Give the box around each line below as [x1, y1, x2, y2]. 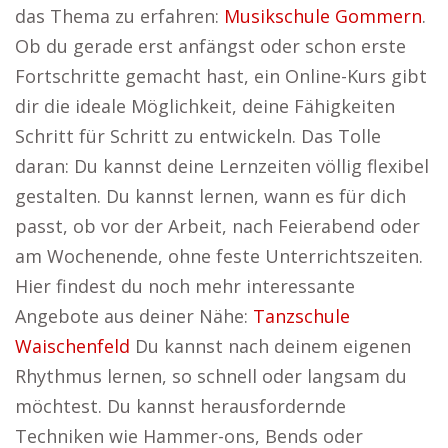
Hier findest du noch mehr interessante [15, 274, 355, 298]
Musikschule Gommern [224, 4, 422, 28]
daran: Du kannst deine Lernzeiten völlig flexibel [15, 154, 429, 178]
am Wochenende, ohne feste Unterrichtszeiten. [15, 244, 423, 268]
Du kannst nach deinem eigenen [130, 334, 411, 358]
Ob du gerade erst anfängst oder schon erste [15, 34, 406, 58]
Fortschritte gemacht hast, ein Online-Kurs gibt [15, 64, 427, 88]
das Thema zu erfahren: [15, 4, 224, 28]
